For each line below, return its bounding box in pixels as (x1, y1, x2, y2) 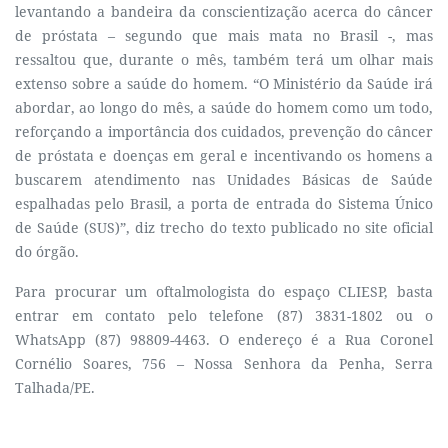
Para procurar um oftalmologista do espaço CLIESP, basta (15, 282, 433, 301)
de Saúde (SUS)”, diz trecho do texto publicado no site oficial (15, 218, 433, 237)
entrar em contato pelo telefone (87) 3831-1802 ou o (15, 306, 433, 325)
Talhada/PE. (15, 378, 95, 397)
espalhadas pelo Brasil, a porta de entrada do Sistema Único (15, 194, 433, 213)
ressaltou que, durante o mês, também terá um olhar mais (15, 50, 433, 69)
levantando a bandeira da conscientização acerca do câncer (15, 2, 433, 21)
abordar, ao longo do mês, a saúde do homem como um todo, (15, 98, 433, 117)
